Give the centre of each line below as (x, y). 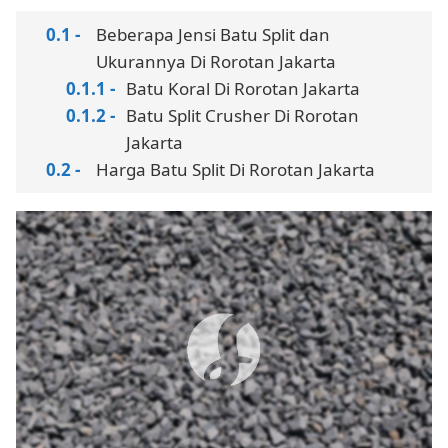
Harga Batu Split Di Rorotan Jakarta (235, 169)
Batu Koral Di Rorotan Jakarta (243, 88)
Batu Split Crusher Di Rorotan (242, 115)
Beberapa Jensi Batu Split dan (213, 34)
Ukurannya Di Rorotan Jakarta (216, 61)
